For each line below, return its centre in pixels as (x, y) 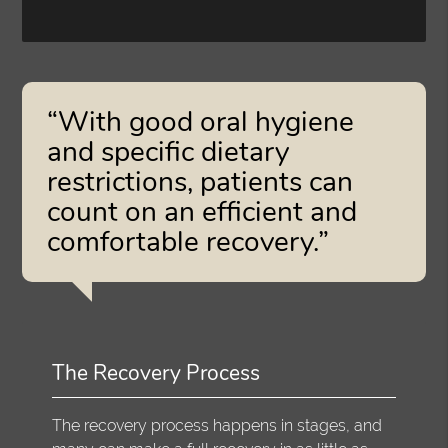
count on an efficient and (202, 211)
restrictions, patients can (200, 181)
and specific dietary (168, 151)
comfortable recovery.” (188, 241)
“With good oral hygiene (201, 121)
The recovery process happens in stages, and (217, 425)
